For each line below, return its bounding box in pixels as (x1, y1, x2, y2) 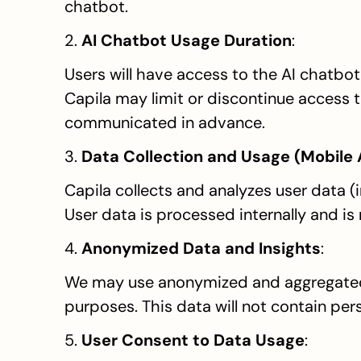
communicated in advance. (64, 112, 265, 133)
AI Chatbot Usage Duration (81, 30, 292, 51)
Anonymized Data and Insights (81, 238, 321, 259)
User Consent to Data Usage (81, 330, 305, 351)
